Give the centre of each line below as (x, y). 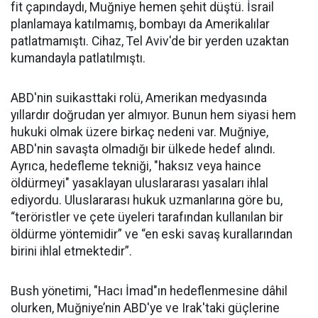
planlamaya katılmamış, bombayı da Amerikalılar (140, 24)
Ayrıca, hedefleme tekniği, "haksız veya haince (136, 166)
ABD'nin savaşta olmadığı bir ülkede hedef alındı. (143, 149)
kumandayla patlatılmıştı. (78, 58)
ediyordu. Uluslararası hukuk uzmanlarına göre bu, (147, 200)
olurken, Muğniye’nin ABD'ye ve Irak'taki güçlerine (145, 308)
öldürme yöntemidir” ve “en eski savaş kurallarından (152, 234)
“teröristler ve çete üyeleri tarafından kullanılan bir (147, 217)
